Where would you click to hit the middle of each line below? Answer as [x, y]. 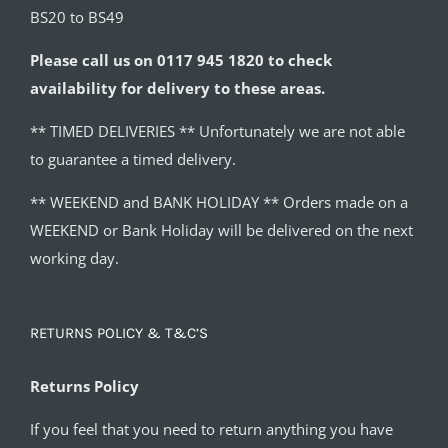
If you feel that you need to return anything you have [211, 428]
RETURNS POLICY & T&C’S [119, 332]
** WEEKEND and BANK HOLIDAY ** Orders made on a [219, 201]
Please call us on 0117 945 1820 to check [181, 59]
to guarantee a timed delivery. [133, 158]
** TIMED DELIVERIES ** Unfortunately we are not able [217, 130]
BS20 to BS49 [77, 16]
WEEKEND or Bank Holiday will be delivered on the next [221, 229]
